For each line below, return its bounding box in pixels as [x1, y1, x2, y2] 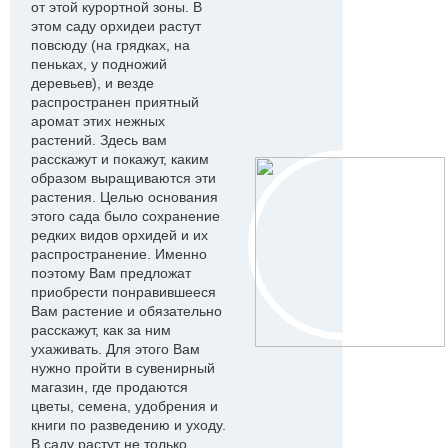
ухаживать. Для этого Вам [31, 341, 200, 357]
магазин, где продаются [31, 379, 188, 395]
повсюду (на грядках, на [31, 37, 190, 53]
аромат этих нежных [31, 113, 165, 129]
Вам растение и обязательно [31, 303, 222, 319]
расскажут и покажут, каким [31, 151, 209, 167]
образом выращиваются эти [31, 170, 216, 186]
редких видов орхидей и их [31, 227, 208, 243]
